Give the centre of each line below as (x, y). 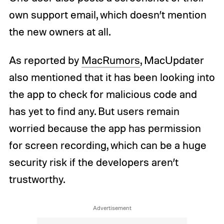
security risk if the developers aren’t (93, 162)
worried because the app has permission (105, 128)
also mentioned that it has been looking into (112, 77)
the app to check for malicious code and (103, 94)
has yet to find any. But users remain (94, 111)
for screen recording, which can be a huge (107, 145)
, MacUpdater (172, 60)
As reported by (45, 60)
